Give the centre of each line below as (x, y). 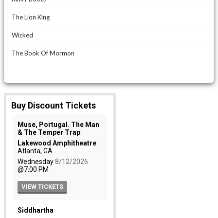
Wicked (22, 35)
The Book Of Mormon (43, 53)
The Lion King (31, 17)
